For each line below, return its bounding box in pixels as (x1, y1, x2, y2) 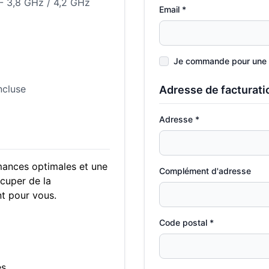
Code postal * (159, 217, 214, 228)
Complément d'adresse (159, 166, 251, 176)
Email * (159, 4, 186, 14)
